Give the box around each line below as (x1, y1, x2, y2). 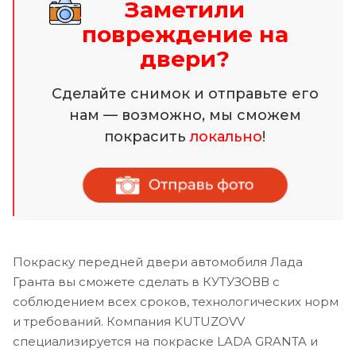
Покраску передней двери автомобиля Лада (13, 253, 303, 269)
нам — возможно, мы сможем (68, 106, 301, 124)
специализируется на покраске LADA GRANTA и (13, 333, 318, 349)
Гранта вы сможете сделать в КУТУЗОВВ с (13, 273, 280, 289)
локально (190, 127, 262, 145)
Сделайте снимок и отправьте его (51, 84, 319, 103)
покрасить (104, 127, 190, 145)
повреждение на (81, 20, 288, 48)
